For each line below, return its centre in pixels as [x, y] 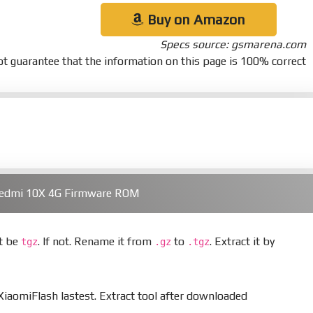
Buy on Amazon [195, 19]
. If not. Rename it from [96, 241]
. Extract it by [242, 241]
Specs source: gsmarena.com [233, 44]
